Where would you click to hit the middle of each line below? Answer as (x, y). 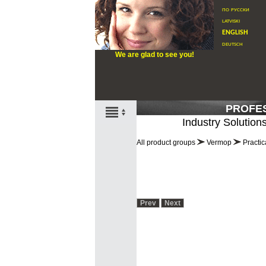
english (235, 32)
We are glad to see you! (154, 55)
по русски (236, 9)
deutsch (232, 44)
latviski (231, 20)
